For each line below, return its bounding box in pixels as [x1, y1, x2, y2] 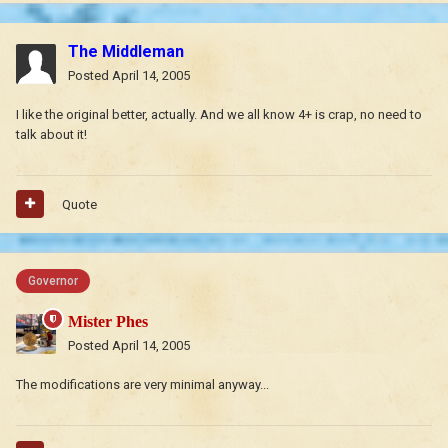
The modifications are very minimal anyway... [16, 377, 269, 393]
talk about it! [16, 126, 87, 142]
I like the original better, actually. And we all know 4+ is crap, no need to [16, 106, 422, 122]
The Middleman [68, 41, 184, 61]
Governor [28, 274, 78, 289]
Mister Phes [68, 313, 148, 331]
